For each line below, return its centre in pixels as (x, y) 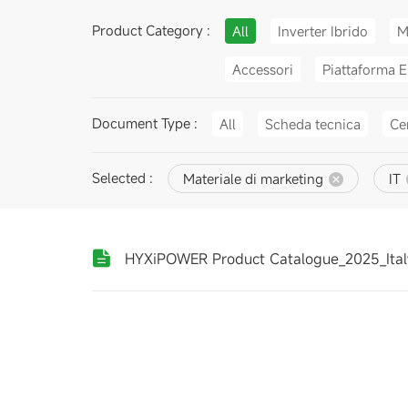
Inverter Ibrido (322, 31)
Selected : (122, 178)
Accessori (262, 69)
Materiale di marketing (253, 178)
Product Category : (151, 30)
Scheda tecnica (312, 123)
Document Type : (144, 123)
